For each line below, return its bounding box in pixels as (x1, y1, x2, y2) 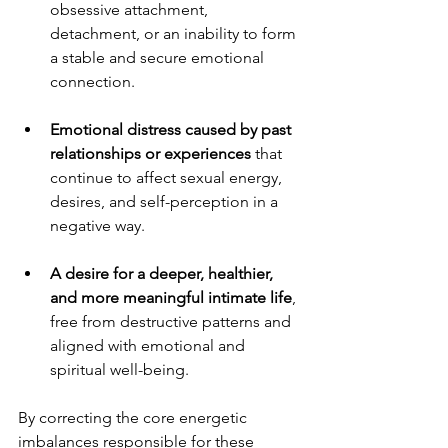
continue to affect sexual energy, (50, 167, 286, 187)
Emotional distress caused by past (50, 119, 295, 139)
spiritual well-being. (50, 359, 189, 379)
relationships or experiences (50, 143, 251, 163)
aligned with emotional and (50, 335, 249, 355)
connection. (50, 71, 135, 91)
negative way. (50, 215, 145, 235)
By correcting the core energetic (18, 407, 251, 427)
